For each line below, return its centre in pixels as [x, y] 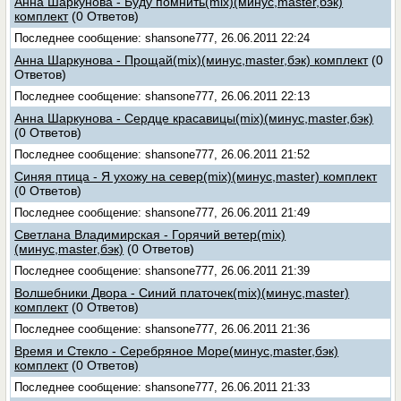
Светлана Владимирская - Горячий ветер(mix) [150, 235]
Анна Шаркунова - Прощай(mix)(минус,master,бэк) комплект [192, 60]
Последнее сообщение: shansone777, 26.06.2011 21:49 [162, 213]
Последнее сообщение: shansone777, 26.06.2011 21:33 [162, 387]
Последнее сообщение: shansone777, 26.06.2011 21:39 [162, 271]
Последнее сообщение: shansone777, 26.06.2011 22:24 [162, 38]
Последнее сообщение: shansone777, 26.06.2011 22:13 [162, 96]
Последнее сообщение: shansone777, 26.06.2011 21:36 [162, 329]
